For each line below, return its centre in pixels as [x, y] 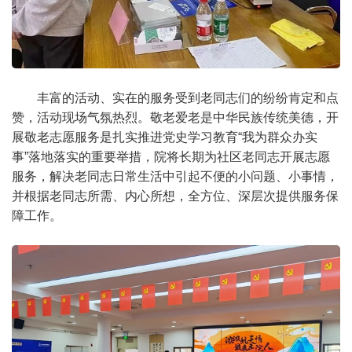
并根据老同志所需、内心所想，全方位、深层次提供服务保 [175, 196]
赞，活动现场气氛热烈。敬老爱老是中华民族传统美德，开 [175, 117]
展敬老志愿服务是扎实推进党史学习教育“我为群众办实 [165, 137]
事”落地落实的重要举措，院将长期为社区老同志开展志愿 [171, 156]
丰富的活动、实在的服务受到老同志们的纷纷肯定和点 [188, 97]
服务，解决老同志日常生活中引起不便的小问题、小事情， [175, 176]
